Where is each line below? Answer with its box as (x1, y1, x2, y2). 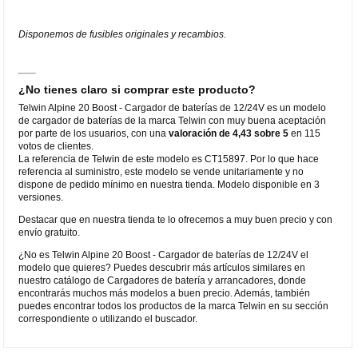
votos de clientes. (18, 140, 94, 152)
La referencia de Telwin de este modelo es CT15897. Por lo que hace (18, 153, 320, 165)
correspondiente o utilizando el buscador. (18, 312, 198, 324)
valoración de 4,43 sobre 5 (169, 127, 289, 139)
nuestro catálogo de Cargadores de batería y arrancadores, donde (18, 274, 307, 286)
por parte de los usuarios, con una (18, 127, 169, 139)
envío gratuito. (18, 226, 81, 238)
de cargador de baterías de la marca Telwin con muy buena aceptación (18, 114, 327, 126)
